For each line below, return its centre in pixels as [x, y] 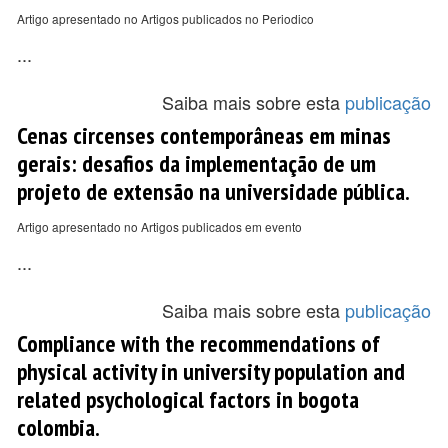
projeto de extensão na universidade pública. [213, 191]
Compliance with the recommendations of [198, 343]
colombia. [58, 427]
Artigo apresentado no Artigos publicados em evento [159, 226]
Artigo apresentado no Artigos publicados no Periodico [165, 18]
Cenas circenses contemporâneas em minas [204, 135]
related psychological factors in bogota [188, 399]
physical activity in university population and [211, 371]
